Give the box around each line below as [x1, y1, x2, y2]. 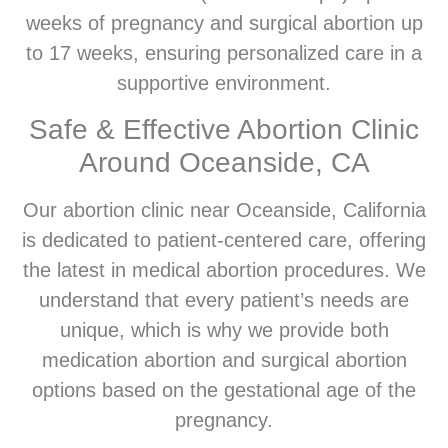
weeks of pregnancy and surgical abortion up [25, 12, 423, 35]
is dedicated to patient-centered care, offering [22, 228, 426, 251]
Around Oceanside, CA [78, 146, 370, 178]
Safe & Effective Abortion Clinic [29, 113, 419, 145]
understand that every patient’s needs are [39, 288, 409, 311]
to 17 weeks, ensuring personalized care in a [26, 42, 422, 65]
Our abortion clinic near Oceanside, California [22, 198, 426, 221]
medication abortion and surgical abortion [41, 348, 407, 371]
